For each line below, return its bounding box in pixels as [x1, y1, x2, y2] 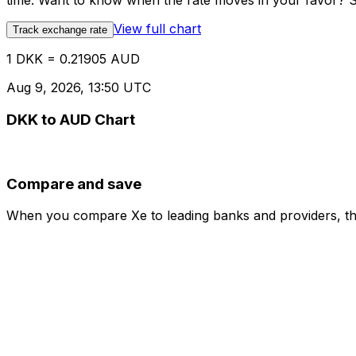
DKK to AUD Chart [6, 110, 135, 130]
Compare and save [6, 174, 141, 193]
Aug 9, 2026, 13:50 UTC [6, 79, 151, 96]
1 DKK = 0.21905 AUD [6, 51, 140, 68]
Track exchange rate [13, 24, 107, 37]
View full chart [114, 21, 201, 37]
